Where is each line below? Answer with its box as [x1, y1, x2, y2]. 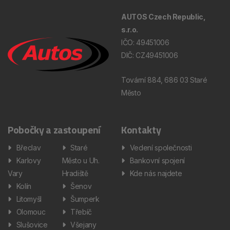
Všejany [70, 220, 97, 229]
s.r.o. [121, 25, 138, 34]
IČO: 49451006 [121, 37, 169, 47]
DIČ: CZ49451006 [121, 50, 178, 60]
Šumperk [70, 194, 100, 203]
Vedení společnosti [129, 143, 192, 152]
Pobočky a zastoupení [8, 121, 101, 138]
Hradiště [62, 168, 88, 178]
